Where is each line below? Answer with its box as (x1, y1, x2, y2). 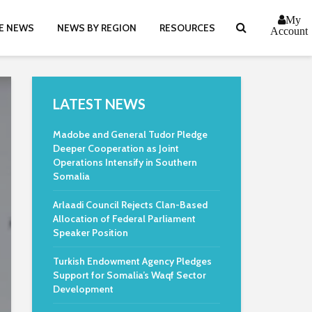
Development (53, 283, 114, 295)
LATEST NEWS (53, 95, 146, 112)
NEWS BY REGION (57, 22, 136, 34)
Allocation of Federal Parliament (53, 212, 196, 225)
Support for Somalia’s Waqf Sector (53, 269, 206, 281)
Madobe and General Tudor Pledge (53, 128, 208, 141)
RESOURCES (159, 22, 215, 34)
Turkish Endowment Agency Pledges (53, 255, 212, 267)
